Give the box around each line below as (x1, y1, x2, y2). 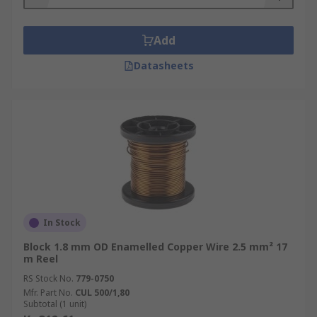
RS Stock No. (23, 272, 74, 284)
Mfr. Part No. (23, 287, 73, 299)
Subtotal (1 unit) (23, 298, 86, 310)
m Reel (23, 252, 58, 265)
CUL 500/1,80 (75, 287, 129, 299)
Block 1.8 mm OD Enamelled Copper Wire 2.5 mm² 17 (23, 240, 287, 253)
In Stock (43, 217, 81, 229)
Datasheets (133, 59, 194, 72)
